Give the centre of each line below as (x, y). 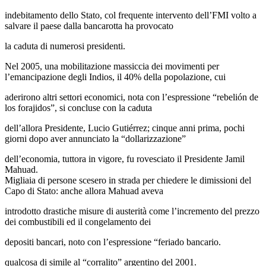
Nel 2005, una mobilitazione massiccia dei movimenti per (112, 66)
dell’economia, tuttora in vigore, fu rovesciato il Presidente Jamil (125, 159)
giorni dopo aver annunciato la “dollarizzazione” (95, 138)
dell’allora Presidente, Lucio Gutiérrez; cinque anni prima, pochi (125, 128)
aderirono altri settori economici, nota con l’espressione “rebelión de (132, 97)
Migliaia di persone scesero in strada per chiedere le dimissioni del (128, 180)
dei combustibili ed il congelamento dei (78, 221)
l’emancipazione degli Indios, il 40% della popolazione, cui (115, 77)
